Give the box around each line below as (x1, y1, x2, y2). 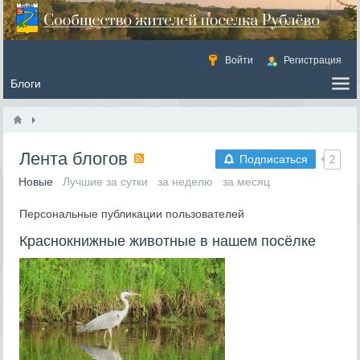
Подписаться (239, 153, 308, 166)
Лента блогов (19, 149, 133, 169)
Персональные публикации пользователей (19, 207, 245, 220)
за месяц (223, 175, 271, 188)
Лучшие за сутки (63, 175, 149, 188)
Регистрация (283, 55, 342, 66)
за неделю (157, 175, 214, 188)
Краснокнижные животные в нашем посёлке (19, 233, 317, 249)
